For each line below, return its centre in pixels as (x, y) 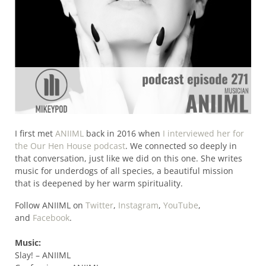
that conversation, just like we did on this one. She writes (128, 158)
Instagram (138, 205)
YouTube (180, 205)
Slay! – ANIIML (42, 255)
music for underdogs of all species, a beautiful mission (124, 170)
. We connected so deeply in (181, 145)
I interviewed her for (203, 133)
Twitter (99, 205)
